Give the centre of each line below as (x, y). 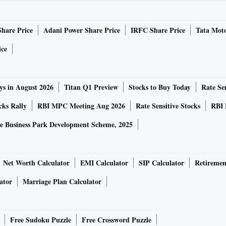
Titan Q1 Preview (91, 87)
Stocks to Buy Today (160, 87)
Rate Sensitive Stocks (168, 106)
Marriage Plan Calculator (62, 182)
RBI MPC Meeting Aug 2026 (81, 106)
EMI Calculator (104, 163)
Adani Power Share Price (82, 30)
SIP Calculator (161, 163)
